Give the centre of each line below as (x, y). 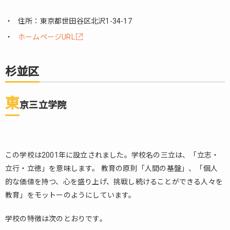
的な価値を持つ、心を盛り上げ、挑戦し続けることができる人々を (114, 182)
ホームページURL (46, 37)
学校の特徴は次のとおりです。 (56, 219)
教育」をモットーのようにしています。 (71, 195)
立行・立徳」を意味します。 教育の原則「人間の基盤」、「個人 (112, 168)
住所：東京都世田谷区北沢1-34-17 (75, 21)
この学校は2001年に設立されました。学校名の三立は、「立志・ (112, 155)
